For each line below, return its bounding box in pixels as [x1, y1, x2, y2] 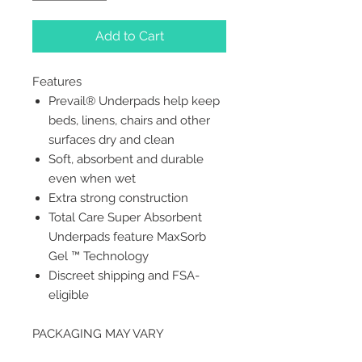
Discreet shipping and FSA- [48, 268, 200, 284]
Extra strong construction [48, 191, 188, 206]
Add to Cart [95, 28, 164, 44]
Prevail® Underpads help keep [48, 94, 220, 109]
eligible [48, 288, 89, 303]
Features [32, 74, 82, 90]
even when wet [48, 171, 136, 187]
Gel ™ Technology [48, 249, 149, 264]
